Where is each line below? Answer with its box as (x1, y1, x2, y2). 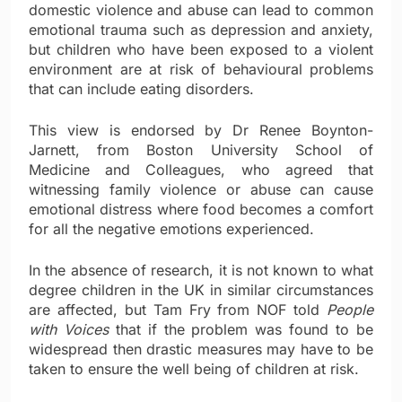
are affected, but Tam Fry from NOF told (29, 301, 327, 319)
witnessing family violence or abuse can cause (29, 180, 373, 199)
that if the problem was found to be (108, 320, 374, 339)
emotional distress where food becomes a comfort (29, 200, 373, 219)
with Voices (29, 320, 109, 339)
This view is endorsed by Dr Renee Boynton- (29, 121, 373, 140)
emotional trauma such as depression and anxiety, (29, 21, 373, 39)
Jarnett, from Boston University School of (29, 141, 373, 160)
